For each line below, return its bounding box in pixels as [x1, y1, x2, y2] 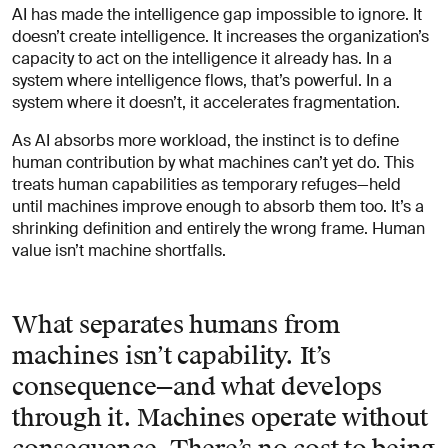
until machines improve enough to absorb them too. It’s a [12, 195, 424, 217]
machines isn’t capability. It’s [12, 340, 331, 371]
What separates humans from [12, 309, 340, 340]
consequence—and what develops [12, 371, 383, 402]
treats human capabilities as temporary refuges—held [12, 173, 401, 195]
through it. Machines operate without [12, 402, 428, 433]
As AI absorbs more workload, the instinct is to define [12, 129, 399, 151]
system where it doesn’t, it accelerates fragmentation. [12, 91, 400, 113]
